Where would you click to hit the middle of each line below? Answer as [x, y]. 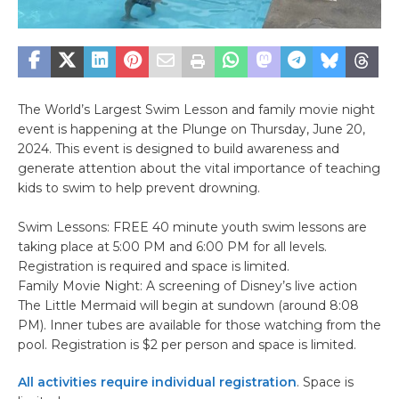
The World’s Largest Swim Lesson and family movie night [196, 109]
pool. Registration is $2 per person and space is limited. [187, 344]
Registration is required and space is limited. [154, 266]
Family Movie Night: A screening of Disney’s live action [187, 285]
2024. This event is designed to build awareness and [179, 148]
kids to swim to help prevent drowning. [139, 187]
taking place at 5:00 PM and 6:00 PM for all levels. [172, 246]
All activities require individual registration [157, 382]
